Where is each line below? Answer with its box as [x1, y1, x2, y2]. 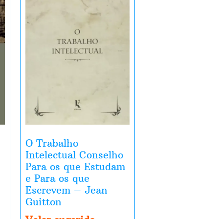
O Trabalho [25, 137, 78, 150]
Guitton [25, 196, 62, 208]
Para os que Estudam [25, 160, 125, 173]
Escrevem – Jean [25, 184, 108, 197]
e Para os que [25, 172, 89, 185]
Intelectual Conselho [25, 149, 123, 161]
